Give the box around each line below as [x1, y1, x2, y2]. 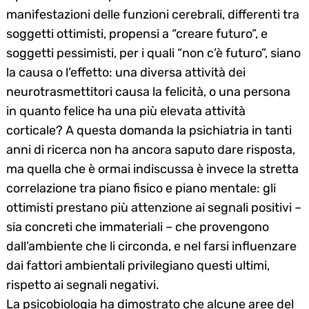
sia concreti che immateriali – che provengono [6, 219, 269, 235]
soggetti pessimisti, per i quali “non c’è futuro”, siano [6, 45, 301, 61]
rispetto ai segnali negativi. [6, 277, 159, 292]
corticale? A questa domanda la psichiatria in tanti [6, 122, 292, 138]
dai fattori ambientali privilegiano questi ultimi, [6, 257, 270, 273]
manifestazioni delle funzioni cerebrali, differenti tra [6, 6, 299, 22]
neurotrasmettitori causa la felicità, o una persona [6, 83, 290, 99]
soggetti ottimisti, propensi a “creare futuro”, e [6, 26, 268, 41]
